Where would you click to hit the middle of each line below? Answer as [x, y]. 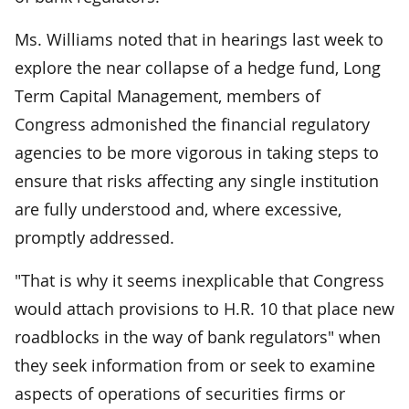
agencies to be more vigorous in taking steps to [197, 152]
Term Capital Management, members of [168, 95]
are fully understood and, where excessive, [178, 209]
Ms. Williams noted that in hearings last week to [199, 39]
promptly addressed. [94, 237]
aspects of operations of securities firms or [180, 393]
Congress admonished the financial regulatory [192, 124]
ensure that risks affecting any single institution [197, 180]
